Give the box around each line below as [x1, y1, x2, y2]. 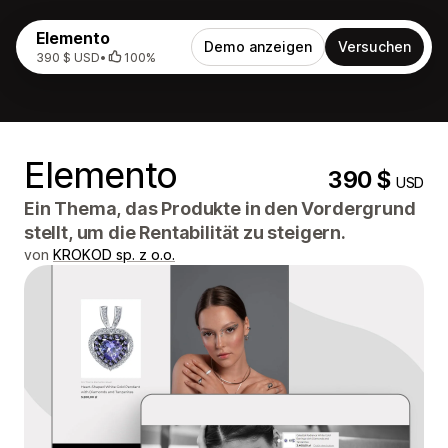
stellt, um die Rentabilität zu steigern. [24, 222, 346, 243]
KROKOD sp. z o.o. [53, 246, 175, 263]
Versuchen [338, 38, 411, 55]
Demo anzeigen [204, 38, 312, 55]
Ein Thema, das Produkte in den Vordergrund [24, 198, 416, 219]
